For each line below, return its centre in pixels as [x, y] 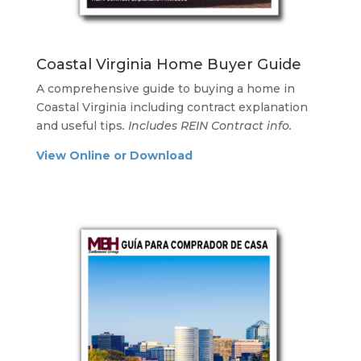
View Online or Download [114, 155]
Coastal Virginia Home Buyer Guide [168, 64]
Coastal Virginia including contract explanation [172, 107]
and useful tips [79, 125]
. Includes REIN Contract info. [207, 125]
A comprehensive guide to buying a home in [165, 88]
